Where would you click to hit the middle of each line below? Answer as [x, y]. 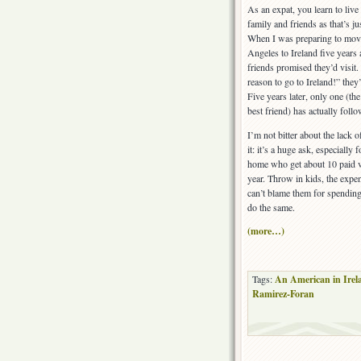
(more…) [266, 231]
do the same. [271, 207]
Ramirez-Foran [283, 294]
